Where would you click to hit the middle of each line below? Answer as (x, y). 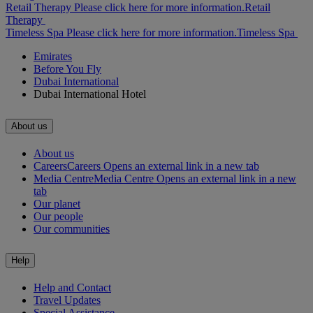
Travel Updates (67, 300)
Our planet (57, 203)
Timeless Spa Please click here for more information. (121, 32)
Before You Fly (67, 68)
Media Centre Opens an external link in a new (195, 178)
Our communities (72, 228)
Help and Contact (72, 288)
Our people (58, 216)
